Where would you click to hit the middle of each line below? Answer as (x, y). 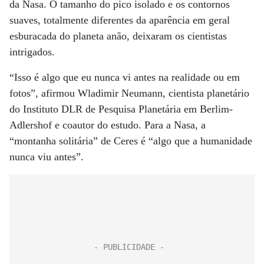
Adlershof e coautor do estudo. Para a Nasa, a (108, 125)
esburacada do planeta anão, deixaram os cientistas (118, 36)
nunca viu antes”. (47, 157)
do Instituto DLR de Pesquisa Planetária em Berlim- (121, 109)
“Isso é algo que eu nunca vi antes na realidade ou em (125, 77)
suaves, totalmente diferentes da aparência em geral (120, 20)
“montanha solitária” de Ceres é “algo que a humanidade (131, 141)
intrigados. (32, 52)
